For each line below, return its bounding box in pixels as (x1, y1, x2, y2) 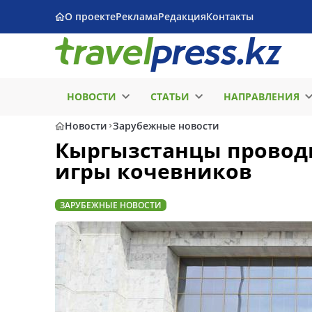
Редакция (158, 10, 206, 23)
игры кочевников (55, 157, 252, 185)
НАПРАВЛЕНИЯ (224, 90, 299, 103)
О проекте (65, 10, 116, 23)
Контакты (206, 10, 253, 23)
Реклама (116, 10, 158, 23)
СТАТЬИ (150, 90, 189, 103)
